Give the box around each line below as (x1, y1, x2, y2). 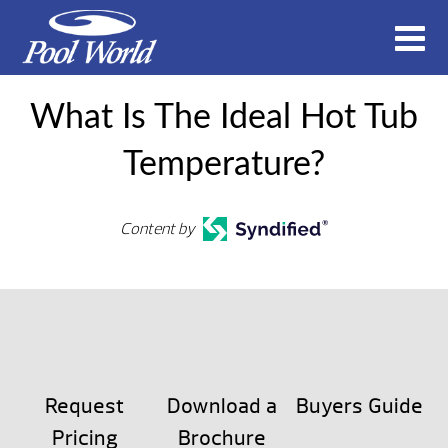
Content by (120, 219, 196, 239)
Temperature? (123, 148, 325, 182)
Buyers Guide (295, 394, 423, 419)
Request (44, 394, 125, 419)
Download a (166, 394, 277, 419)
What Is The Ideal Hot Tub (30, 101, 418, 135)
